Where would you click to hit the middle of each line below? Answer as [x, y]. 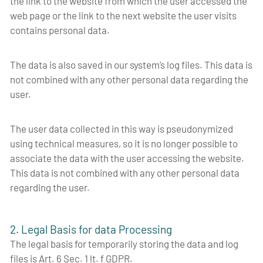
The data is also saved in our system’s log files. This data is [131, 64]
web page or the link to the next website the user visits [123, 15]
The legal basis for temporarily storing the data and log [124, 244]
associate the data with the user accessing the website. [127, 158]
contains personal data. [60, 30]
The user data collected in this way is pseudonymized [122, 128]
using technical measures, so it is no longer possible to [124, 143]
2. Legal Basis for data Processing [93, 230]
